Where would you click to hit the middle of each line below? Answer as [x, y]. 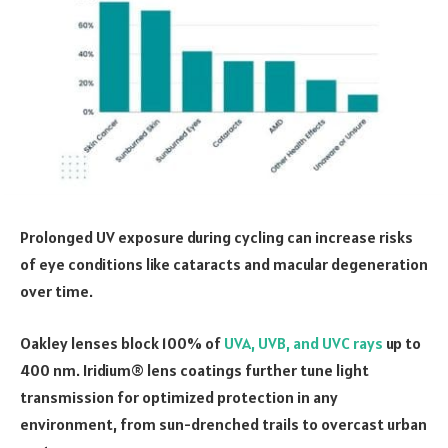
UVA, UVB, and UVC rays [303, 342]
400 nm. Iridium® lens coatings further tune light [194, 369]
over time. [58, 291]
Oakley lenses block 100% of [122, 342]
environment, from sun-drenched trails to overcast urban [223, 423]
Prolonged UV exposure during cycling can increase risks [216, 237]
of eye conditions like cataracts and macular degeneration [224, 264]
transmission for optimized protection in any [179, 396]
